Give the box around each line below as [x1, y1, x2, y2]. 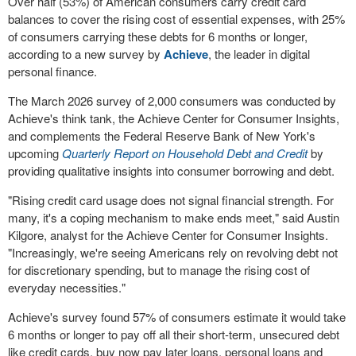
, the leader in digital [208, 45, 310, 62]
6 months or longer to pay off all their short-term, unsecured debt [8, 326, 339, 342]
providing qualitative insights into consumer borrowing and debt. [8, 162, 335, 179]
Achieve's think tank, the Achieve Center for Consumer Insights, [8, 110, 339, 126]
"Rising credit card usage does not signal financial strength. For [8, 192, 334, 208]
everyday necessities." [8, 279, 126, 296]
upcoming [8, 145, 62, 161]
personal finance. [8, 63, 97, 79]
